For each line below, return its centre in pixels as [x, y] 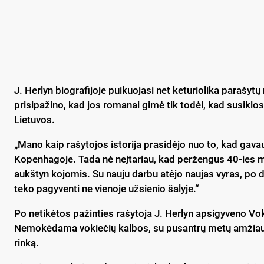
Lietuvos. [34, 119]
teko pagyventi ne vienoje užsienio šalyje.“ [107, 188]
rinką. [27, 242]
